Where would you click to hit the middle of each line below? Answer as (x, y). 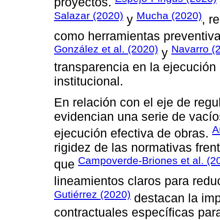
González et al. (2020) (106, 49)
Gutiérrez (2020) (92, 194)
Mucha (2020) (169, 15)
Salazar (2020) (89, 15)
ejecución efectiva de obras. (133, 133)
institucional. (89, 81)
